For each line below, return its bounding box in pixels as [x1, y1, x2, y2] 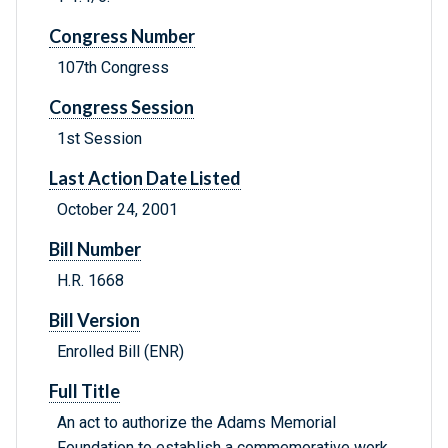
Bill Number [49, 238, 141, 261]
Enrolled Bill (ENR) [57, 342, 184, 362]
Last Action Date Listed [49, 167, 241, 190]
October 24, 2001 [57, 200, 178, 220]
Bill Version [49, 309, 140, 332]
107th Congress [57, 58, 169, 78]
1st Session [57, 129, 142, 149]
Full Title [49, 380, 120, 403]
